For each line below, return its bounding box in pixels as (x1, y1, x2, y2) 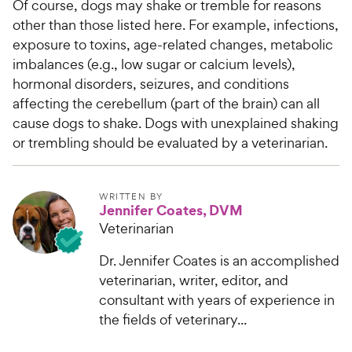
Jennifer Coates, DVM (99, 200, 243, 221)
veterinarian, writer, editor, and (99, 271, 288, 290)
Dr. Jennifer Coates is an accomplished (99, 251, 339, 270)
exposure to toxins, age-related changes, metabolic (13, 35, 333, 54)
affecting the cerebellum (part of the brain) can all (13, 94, 320, 113)
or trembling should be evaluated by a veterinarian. (13, 134, 328, 152)
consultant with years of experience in (99, 291, 335, 310)
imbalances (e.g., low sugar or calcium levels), (13, 55, 295, 74)
